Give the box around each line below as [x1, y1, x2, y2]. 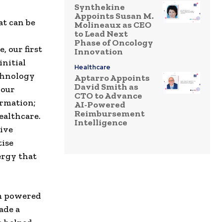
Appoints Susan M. [74, 10, 154, 22]
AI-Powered [74, 99, 125, 111]
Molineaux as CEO [74, 19, 152, 31]
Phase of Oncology [74, 37, 153, 49]
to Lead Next [74, 28, 128, 40]
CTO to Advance [74, 90, 142, 102]
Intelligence [74, 117, 127, 128]
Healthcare [74, 63, 111, 72]
